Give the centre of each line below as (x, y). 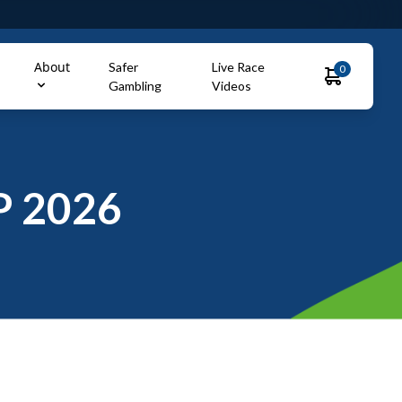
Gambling (135, 86)
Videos (231, 86)
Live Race (238, 67)
